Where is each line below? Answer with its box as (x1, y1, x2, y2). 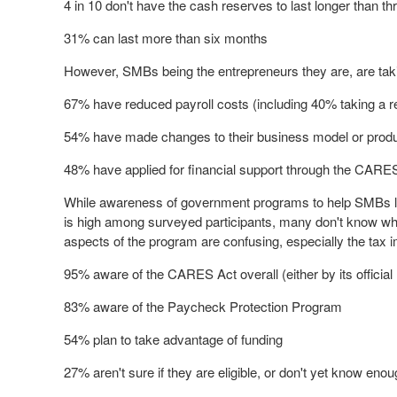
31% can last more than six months (64, 28, 268, 47)
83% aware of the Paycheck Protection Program (64, 297, 342, 315)
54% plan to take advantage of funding (64, 330, 283, 348)
